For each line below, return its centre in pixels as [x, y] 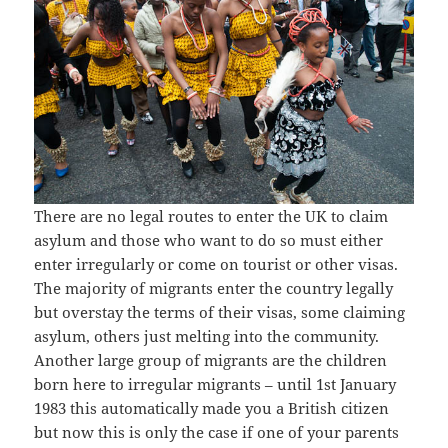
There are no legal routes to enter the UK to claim [211, 215]
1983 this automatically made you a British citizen [212, 407]
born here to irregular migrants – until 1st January [215, 383]
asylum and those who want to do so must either [209, 239]
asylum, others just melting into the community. [207, 335]
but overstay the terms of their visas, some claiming [220, 311]
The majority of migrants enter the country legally [214, 287]
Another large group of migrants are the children [211, 359]
